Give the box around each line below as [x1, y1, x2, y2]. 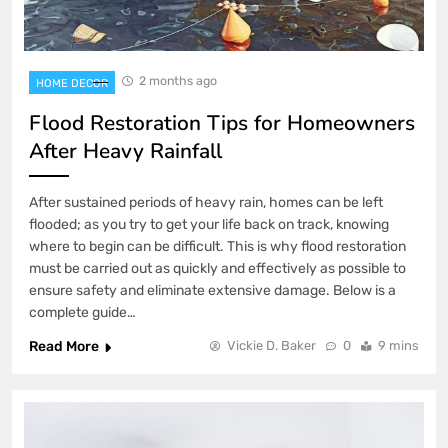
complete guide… [29, 304, 136, 322]
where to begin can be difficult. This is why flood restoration [29, 238, 406, 256]
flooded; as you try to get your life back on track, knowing [29, 216, 389, 234]
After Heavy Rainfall [29, 137, 222, 166]
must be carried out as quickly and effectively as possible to [29, 260, 406, 278]
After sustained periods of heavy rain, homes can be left [29, 194, 383, 212]
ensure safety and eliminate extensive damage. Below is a [29, 282, 396, 300]
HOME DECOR [36, 77, 108, 91]
